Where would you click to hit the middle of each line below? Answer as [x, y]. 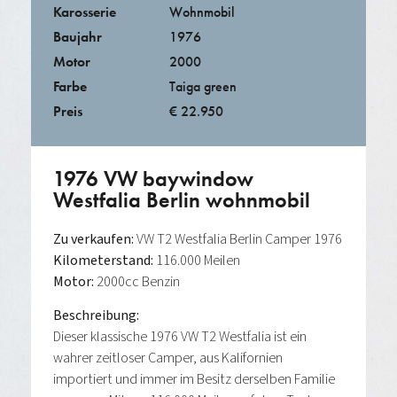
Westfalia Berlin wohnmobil [182, 199]
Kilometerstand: [103, 260]
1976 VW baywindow [153, 178]
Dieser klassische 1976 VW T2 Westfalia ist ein [180, 336]
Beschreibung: [96, 315]
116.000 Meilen [197, 260]
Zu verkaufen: [95, 239]
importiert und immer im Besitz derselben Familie [194, 379]
